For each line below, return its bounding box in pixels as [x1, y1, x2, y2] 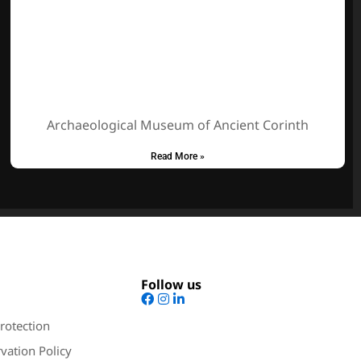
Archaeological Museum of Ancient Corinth [47, 116, 309, 135]
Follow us [140, 276, 201, 294]
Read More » [151, 151, 205, 163]
